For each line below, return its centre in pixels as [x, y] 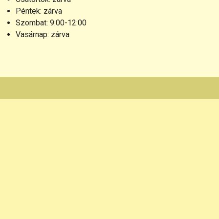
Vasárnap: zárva [43, 35]
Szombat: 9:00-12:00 [51, 23]
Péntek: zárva [39, 11]
